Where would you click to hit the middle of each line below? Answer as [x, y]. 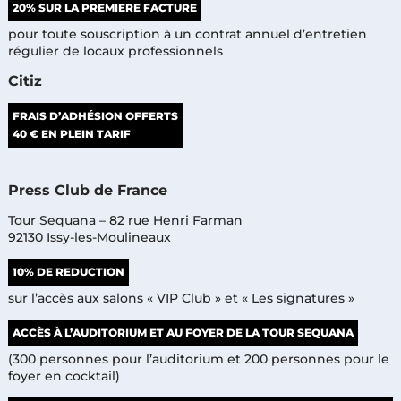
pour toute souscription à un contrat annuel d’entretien [187, 34]
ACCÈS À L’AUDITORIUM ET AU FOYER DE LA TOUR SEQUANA [183, 332]
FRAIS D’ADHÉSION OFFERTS [95, 115]
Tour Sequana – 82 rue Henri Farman [125, 220]
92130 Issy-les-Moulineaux [89, 237]
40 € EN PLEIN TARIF [71, 133]
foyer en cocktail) [64, 375]
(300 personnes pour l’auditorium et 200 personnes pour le [198, 358]
